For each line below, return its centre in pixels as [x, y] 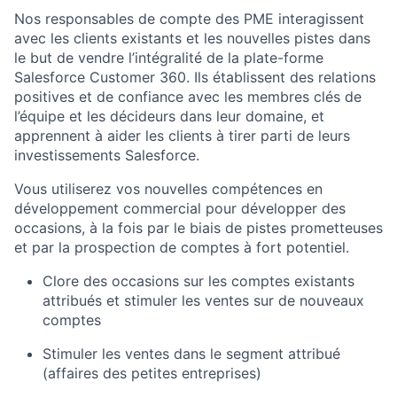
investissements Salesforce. [107, 155]
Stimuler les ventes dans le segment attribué [191, 354]
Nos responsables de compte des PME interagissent [189, 19]
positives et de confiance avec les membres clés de [188, 97]
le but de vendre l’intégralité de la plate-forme [169, 58]
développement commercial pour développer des [180, 208]
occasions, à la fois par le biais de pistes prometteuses [198, 228]
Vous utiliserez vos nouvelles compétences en [168, 189]
